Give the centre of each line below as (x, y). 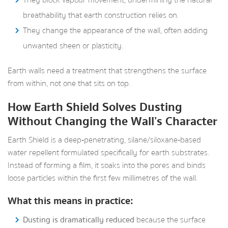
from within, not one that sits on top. (69, 83)
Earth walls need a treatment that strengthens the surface (107, 71)
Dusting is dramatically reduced (79, 220)
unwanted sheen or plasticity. (73, 46)
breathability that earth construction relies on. (101, 15)
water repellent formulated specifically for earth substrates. (108, 153)
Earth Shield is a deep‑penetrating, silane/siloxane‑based (104, 140)
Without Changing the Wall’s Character (112, 121)
